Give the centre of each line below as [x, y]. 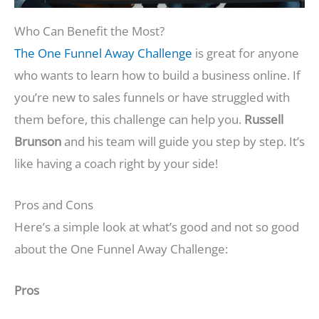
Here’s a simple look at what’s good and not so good [157, 226]
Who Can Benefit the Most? [89, 31]
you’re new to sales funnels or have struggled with [152, 97]
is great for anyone [246, 53]
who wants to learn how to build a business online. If [157, 75]
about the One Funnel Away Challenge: [121, 249]
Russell [264, 119]
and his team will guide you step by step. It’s [183, 141]
